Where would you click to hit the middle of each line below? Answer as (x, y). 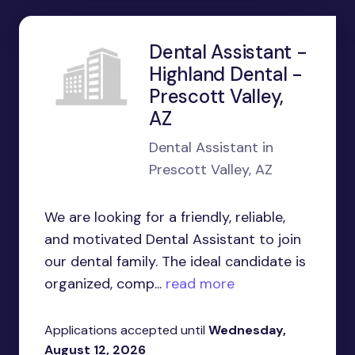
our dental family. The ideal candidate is (175, 261)
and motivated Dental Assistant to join (173, 239)
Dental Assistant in (211, 147)
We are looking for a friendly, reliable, (165, 217)
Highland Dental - (226, 74)
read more (198, 284)
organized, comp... (103, 284)
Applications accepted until (126, 330)
